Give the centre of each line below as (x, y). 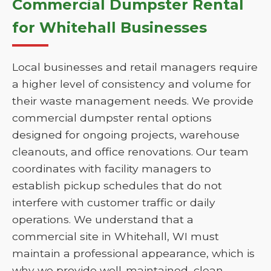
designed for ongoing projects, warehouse (126, 135)
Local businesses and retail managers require (135, 67)
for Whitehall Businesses (109, 28)
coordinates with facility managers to (112, 168)
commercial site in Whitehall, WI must (116, 236)
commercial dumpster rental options (112, 118)
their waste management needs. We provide (133, 101)
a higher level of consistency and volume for (132, 84)
